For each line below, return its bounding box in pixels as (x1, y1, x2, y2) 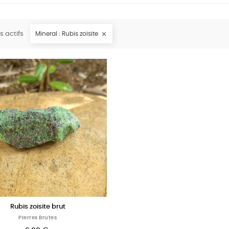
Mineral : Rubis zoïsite (35, 31, 98, 37)
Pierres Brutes (18, 215, 57, 220)
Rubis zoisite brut (10, 203, 65, 210)
